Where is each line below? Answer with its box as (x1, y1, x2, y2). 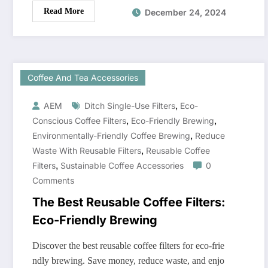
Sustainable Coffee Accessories (60, 160, 184, 171)
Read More (44, 7, 84, 16)
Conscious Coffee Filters (32, 115, 126, 126)
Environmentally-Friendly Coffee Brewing (32, 130, 190, 141)
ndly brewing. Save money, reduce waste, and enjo (32, 255, 224, 266)
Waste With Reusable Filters (32, 145, 141, 156)
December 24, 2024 (145, 7, 226, 17)
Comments (32, 175, 74, 186)
